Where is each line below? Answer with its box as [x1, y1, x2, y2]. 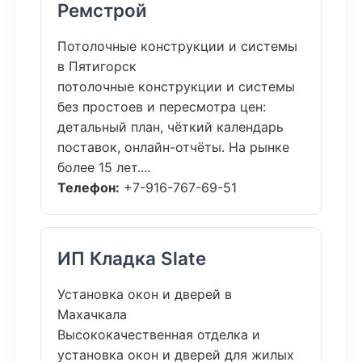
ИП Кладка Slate [57, 247, 206, 269]
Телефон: [57, 179, 120, 196]
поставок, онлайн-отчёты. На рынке [57, 139, 289, 155]
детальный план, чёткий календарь [57, 119, 284, 135]
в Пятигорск [57, 58, 137, 74]
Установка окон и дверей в [57, 286, 232, 302]
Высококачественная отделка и [57, 326, 260, 343]
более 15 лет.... [57, 159, 150, 175]
